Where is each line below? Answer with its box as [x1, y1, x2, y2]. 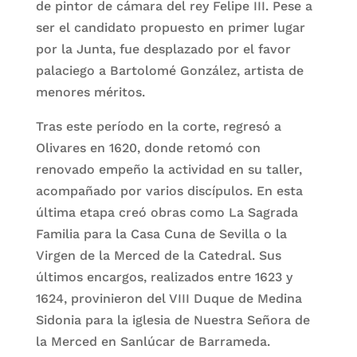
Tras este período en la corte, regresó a [35, 119, 281, 134]
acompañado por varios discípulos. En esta [35, 183, 303, 198]
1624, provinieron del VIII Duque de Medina [35, 291, 302, 306]
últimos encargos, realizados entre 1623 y [35, 269, 292, 284]
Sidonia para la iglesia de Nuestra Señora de [35, 312, 310, 328]
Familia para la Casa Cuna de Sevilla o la [35, 226, 287, 241]
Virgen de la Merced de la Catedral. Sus [35, 248, 281, 263]
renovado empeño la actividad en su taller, [35, 162, 302, 177]
